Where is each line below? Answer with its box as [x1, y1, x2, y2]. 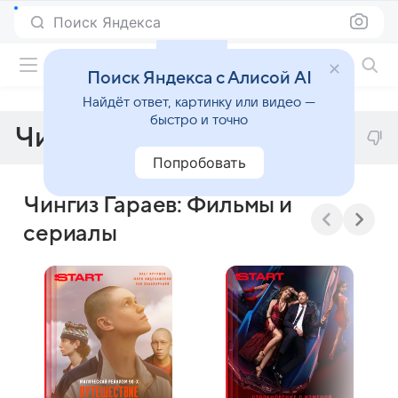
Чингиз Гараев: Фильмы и [23, 193, 293, 218]
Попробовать [152, 154, 246, 171]
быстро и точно [150, 113, 248, 127]
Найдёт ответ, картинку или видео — [83, 95, 315, 109]
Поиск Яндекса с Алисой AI [86, 68, 312, 88]
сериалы [23, 221, 118, 246]
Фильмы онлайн [224, 58, 316, 71]
